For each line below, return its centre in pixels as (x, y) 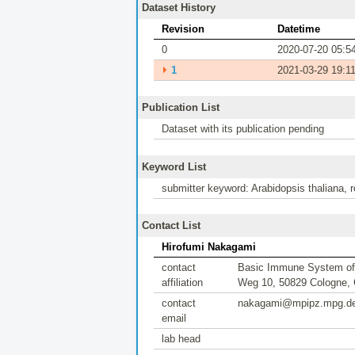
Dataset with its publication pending (243, 129)
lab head (181, 339)
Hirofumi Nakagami (209, 247)
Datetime (299, 29)
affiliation (182, 282)
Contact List (171, 225)
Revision (183, 29)
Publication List (181, 107)
